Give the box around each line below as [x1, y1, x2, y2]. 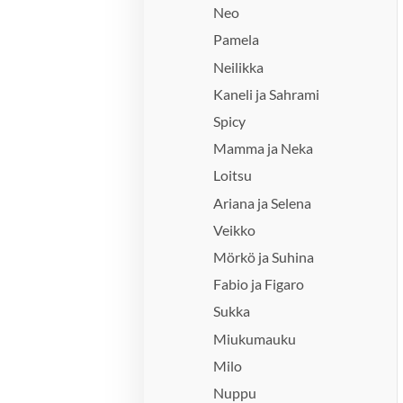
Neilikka [213, 58, 264, 76]
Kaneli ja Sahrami [213, 85, 320, 103]
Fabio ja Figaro [213, 275, 305, 293]
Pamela [213, 31, 260, 49]
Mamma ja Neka [213, 139, 314, 157]
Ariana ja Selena [213, 193, 312, 211]
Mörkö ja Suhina [213, 247, 315, 265]
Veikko [213, 220, 256, 238]
